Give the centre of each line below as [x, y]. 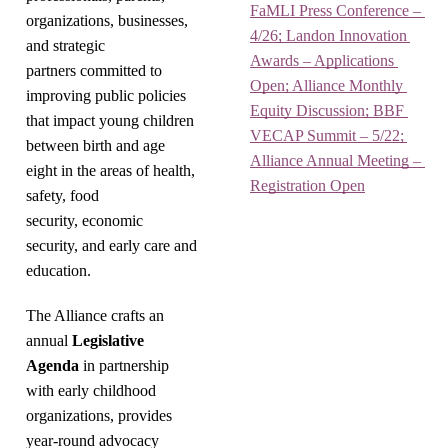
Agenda [52, 365]
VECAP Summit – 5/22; [327, 135]
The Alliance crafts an [95, 315]
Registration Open [307, 185]
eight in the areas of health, [110, 170]
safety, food [62, 195]
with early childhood [91, 390]
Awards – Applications [322, 60]
